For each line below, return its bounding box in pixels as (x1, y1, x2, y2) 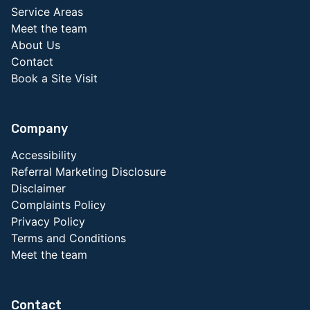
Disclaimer (11, 181, 66, 196)
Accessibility (11, 148, 77, 163)
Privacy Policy (11, 215, 85, 229)
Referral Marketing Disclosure (11, 165, 166, 179)
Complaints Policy (11, 198, 106, 212)
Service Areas (11, 5, 83, 19)
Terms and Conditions (11, 231, 126, 246)
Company (11, 121, 68, 137)
